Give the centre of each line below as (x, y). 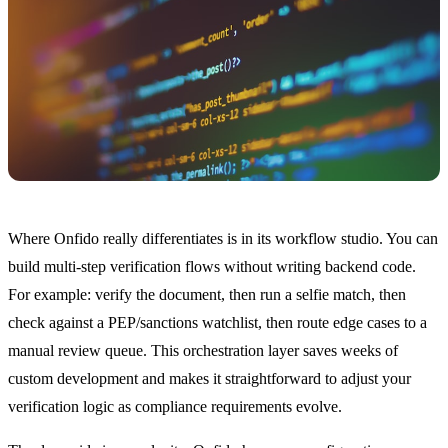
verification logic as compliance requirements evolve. (175, 407)
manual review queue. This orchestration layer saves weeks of (203, 351)
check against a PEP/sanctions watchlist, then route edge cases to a (217, 323)
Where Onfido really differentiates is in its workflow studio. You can (223, 239)
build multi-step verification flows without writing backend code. (212, 267)
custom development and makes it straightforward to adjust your (209, 379)
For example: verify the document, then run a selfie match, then (207, 295)
